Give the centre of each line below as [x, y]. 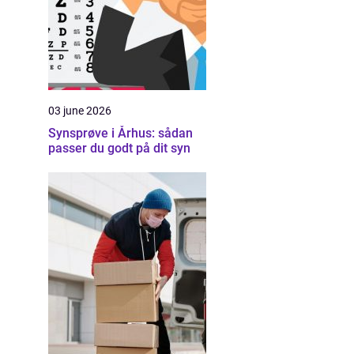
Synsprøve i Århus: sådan [121, 133]
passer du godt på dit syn [119, 148]
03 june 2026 [80, 111]
